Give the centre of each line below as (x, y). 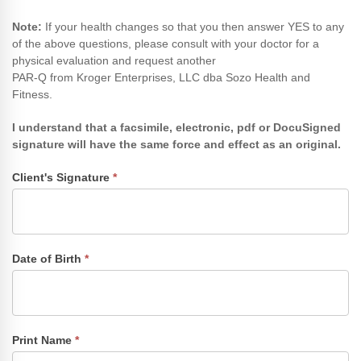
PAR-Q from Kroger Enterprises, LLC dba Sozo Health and (161, 77)
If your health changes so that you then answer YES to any (195, 26)
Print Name (44, 340)
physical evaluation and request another (116, 60)
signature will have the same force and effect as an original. (176, 144)
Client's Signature (62, 177)
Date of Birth (48, 258)
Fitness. (32, 94)
